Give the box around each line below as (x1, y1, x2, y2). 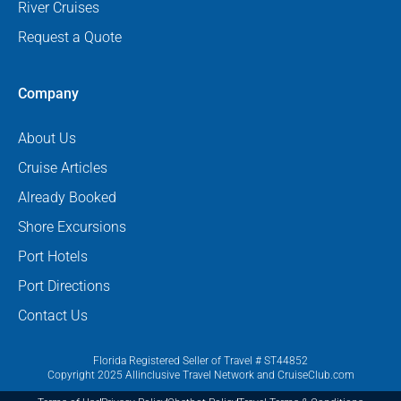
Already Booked (18, 188, 116, 206)
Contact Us (18, 306, 88, 324)
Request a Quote (18, 28, 122, 46)
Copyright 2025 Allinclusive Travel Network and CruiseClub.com (47, 368, 354, 381)
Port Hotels (18, 247, 88, 265)
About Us (18, 129, 76, 147)
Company (18, 84, 79, 102)
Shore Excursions (18, 218, 126, 235)
